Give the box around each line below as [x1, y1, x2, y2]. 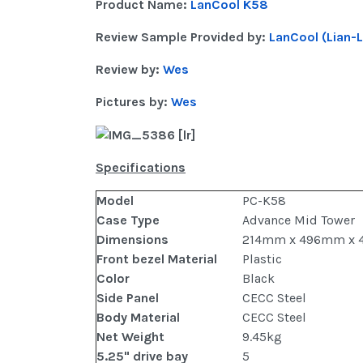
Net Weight [96, 329, 164, 345]
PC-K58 [242, 193, 286, 209]
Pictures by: [96, 94, 171, 110]
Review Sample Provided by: [96, 29, 269, 45]
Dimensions [96, 232, 169, 248]
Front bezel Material [96, 251, 217, 267]
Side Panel [96, 290, 159, 306]
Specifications [96, 160, 186, 176]
